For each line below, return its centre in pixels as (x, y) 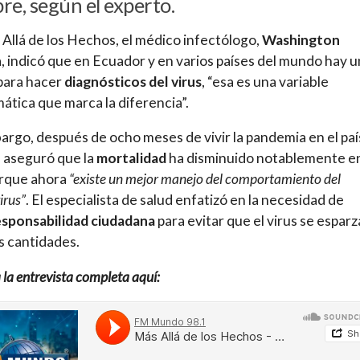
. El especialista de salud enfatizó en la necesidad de (185, 200)
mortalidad (131, 158)
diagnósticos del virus (133, 81)
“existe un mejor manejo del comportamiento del (205, 179)
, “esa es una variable (265, 81)
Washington (300, 39)
